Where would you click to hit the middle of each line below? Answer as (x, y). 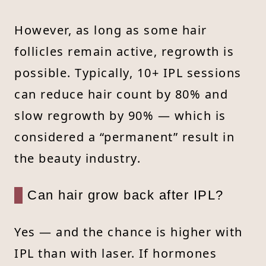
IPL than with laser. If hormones (115, 253)
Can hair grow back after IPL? (126, 195)
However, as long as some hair (111, 30)
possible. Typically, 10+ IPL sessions (128, 72)
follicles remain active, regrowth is (124, 51)
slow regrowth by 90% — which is (120, 115)
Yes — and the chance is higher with (129, 232)
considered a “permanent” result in (124, 137)
